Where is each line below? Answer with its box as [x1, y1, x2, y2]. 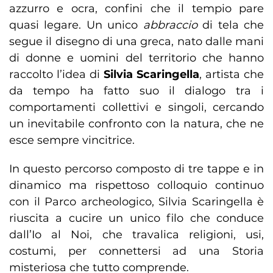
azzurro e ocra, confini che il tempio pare [9, 2, 264, 16]
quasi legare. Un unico [9, 18, 143, 32]
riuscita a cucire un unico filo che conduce [9, 211, 264, 225]
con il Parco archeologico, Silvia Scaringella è [9, 195, 264, 209]
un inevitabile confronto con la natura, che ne [9, 117, 264, 131]
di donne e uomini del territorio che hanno [9, 51, 264, 65]
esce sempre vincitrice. [9, 133, 135, 147]
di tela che [197, 18, 264, 32]
